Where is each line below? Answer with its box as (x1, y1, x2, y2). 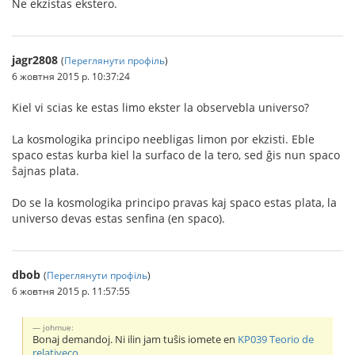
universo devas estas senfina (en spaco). (12, 210, 225, 226)
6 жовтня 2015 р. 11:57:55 (12, 284, 130, 297)
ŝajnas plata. (12, 162, 79, 178)
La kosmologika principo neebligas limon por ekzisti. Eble (12, 131, 315, 147)
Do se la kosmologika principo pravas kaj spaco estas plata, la (12, 194, 337, 210)
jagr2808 (12, 52, 58, 67)
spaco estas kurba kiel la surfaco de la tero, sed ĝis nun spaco (12, 147, 340, 162)
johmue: (43, 321, 74, 333)
